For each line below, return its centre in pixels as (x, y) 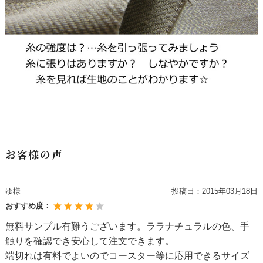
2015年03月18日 (230, 191)
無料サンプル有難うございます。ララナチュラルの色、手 (127, 227)
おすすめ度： (29, 206)
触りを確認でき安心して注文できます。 (90, 241)
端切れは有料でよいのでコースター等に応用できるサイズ (127, 256)
